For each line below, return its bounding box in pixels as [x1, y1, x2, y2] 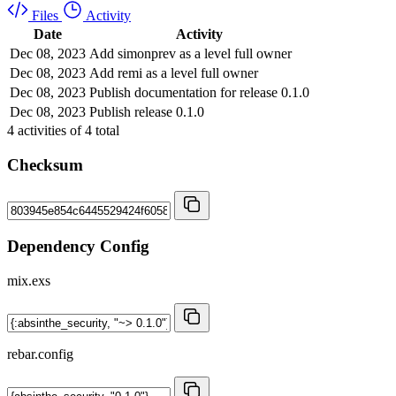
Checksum [7, 155, 83, 174]
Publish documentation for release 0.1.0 [89, 84, 309, 100]
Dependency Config [7, 236, 149, 255]
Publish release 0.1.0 [89, 103, 204, 119]
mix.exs [7, 272, 50, 288]
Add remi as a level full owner [89, 65, 258, 80]
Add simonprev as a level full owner [89, 45, 292, 61]
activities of [14, 122, 85, 138]
